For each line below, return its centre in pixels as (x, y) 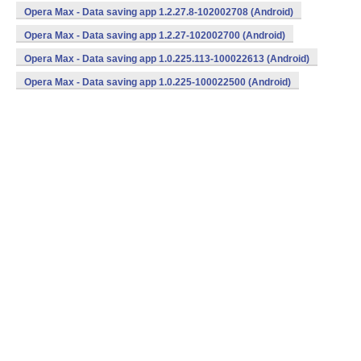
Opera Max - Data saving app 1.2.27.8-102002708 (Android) (159, 12)
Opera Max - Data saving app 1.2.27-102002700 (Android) (155, 35)
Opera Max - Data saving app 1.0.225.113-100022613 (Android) (167, 59)
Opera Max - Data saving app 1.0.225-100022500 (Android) (158, 82)
